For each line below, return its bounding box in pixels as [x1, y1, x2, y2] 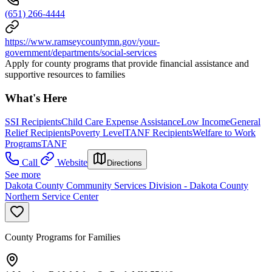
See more [5, 169, 41, 180]
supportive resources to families [5, 69, 125, 80]
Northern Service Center [5, 191, 98, 202]
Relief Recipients [5, 127, 70, 138]
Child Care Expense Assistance [61, 116, 181, 127]
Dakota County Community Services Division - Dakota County [5, 180, 248, 191]
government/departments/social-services [5, 47, 157, 58]
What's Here [5, 92, 67, 105]
